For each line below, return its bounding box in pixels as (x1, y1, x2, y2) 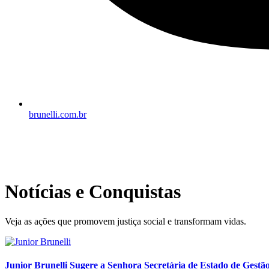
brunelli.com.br (29, 109, 86, 119)
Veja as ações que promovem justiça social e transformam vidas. (5, 216, 246, 226)
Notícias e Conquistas (5, 181, 181, 203)
